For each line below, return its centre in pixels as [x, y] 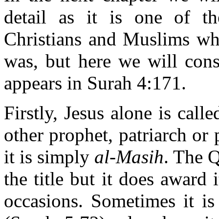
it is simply [49, 157]
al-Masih [129, 157]
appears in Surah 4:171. [95, 83]
